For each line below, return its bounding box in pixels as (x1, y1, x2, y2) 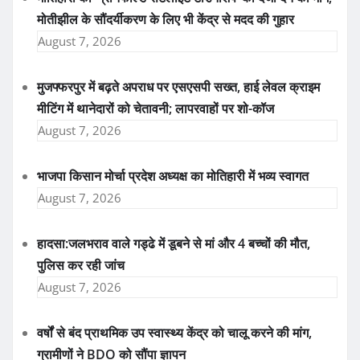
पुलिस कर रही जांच (37, 256, 125, 275)
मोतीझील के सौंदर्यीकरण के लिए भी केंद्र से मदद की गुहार (37, 10, 294, 29)
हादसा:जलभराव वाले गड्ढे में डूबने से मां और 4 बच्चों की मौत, (37, 235, 310, 253)
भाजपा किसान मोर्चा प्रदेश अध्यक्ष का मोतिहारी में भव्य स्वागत (37, 167, 309, 186)
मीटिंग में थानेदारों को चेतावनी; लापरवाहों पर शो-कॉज (37, 100, 274, 118)
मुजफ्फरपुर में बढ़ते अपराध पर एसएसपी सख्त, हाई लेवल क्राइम (37, 78, 320, 96)
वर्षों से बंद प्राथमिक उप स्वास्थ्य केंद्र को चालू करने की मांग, (37, 324, 312, 342)
